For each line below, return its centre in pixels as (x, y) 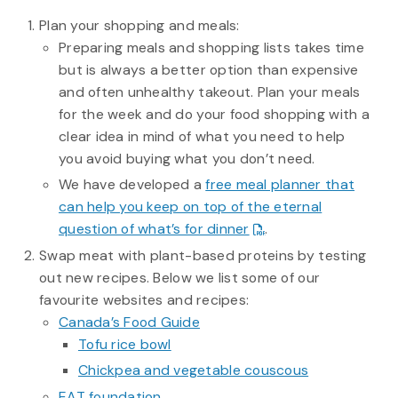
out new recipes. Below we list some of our (179, 277)
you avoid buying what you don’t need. (187, 159)
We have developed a (132, 185)
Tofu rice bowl (124, 344)
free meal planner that (280, 185)
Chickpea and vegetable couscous (193, 370)
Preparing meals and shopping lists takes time (211, 48)
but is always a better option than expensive (208, 70)
